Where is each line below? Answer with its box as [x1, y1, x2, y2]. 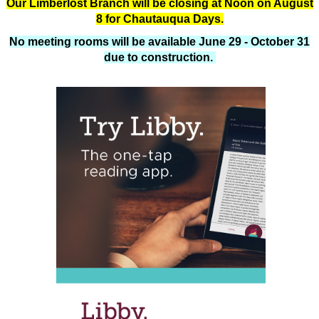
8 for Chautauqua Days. [95, 12, 224, 25]
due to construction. [103, 51, 216, 63]
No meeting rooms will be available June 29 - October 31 [9, 35, 310, 48]
